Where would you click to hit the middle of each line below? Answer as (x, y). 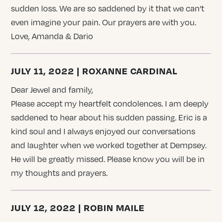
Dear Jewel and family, (52, 89)
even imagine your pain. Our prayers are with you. (104, 22)
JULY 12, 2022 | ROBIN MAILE (78, 207)
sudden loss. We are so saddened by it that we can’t (108, 8)
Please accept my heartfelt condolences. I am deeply (110, 103)
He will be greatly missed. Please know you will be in (108, 159)
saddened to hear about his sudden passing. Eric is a (109, 117)
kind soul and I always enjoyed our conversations (103, 131)
